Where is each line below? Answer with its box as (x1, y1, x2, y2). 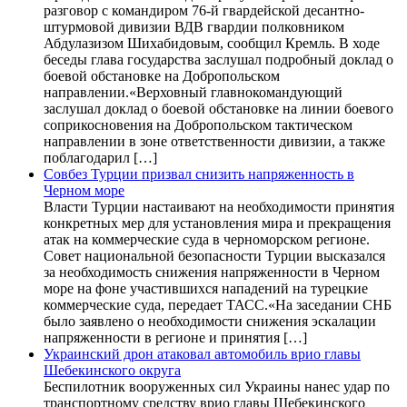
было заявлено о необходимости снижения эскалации (44, 313, 376, 329)
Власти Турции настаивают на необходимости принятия (44, 198, 394, 214)
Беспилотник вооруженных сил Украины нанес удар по (44, 378, 390, 394)
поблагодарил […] (44, 149, 157, 165)
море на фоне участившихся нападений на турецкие (44, 280, 368, 296)
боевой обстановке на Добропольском (44, 67, 280, 84)
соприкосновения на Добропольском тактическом (44, 116, 352, 133)
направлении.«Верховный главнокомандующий (44, 84, 342, 100)
